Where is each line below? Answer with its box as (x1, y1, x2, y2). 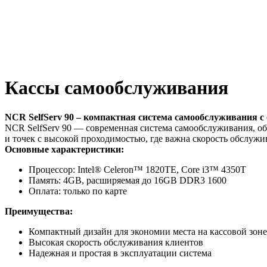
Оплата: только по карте (29, 185, 127, 196)
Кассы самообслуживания (5, 77, 228, 99)
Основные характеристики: (5, 144, 124, 154)
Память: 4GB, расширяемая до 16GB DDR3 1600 (29, 175, 226, 185)
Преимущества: (5, 206, 73, 216)
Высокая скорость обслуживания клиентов (29, 237, 203, 247)
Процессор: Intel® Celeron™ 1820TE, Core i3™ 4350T (29, 164, 246, 175)
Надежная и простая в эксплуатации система (29, 247, 212, 258)
